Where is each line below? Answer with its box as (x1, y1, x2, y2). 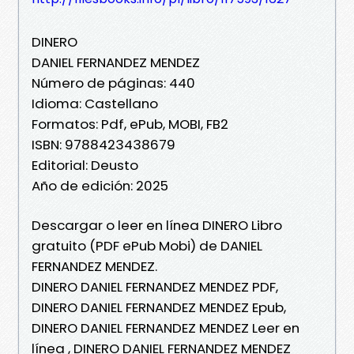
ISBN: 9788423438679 (32, 134, 175, 154)
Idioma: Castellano (32, 93, 158, 113)
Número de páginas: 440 (32, 73, 195, 92)
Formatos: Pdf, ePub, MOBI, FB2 (32, 114, 228, 134)
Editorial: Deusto (32, 155, 138, 175)
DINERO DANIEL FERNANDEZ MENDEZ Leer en (32, 318, 299, 337)
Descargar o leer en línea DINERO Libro (32, 215, 282, 235)
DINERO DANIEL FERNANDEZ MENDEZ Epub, (32, 297, 286, 317)
